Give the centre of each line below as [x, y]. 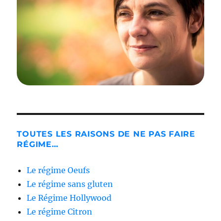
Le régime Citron [60, 211]
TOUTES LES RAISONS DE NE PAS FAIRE [106, 134]
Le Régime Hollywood [69, 198]
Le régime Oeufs [58, 170]
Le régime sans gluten [70, 184]
